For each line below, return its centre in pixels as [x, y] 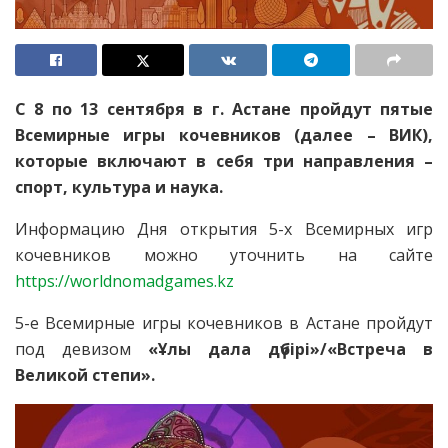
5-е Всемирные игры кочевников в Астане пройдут [224, 322]
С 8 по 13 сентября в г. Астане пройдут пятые [224, 108]
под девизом [81, 348]
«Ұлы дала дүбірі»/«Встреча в [290, 348]
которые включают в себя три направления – [224, 160]
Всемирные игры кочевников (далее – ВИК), [224, 134]
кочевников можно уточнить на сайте [224, 254]
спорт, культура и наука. [119, 186]
